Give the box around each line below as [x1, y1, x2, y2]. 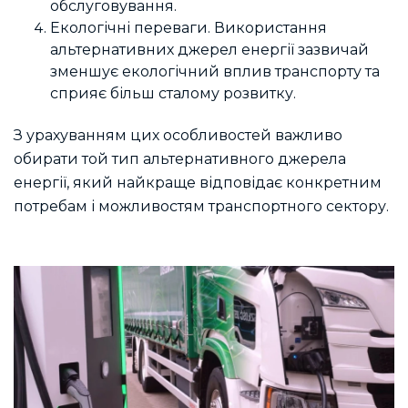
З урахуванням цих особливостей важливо [14, 126, 342, 144]
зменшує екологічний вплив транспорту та [50, 63, 380, 81]
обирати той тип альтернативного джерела [14, 149, 346, 168]
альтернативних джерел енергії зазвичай [50, 41, 369, 59]
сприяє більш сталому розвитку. [50, 85, 296, 103]
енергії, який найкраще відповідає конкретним [14, 173, 382, 191]
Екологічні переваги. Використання [50, 19, 327, 37]
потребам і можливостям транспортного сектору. [14, 197, 389, 215]
